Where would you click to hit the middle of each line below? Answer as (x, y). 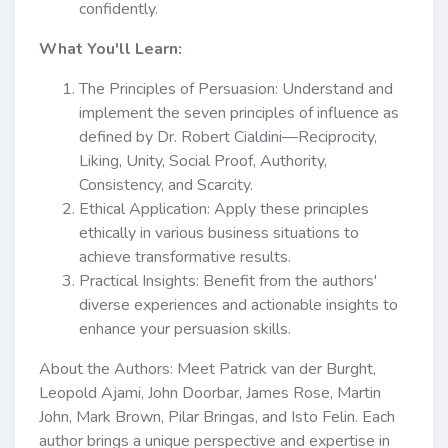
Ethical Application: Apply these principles (224, 208)
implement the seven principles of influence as (239, 112)
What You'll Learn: (110, 48)
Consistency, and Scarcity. (166, 184)
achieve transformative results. (185, 256)
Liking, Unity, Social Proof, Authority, (203, 160)
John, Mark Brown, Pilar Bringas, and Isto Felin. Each (217, 416)
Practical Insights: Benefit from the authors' (228, 280)
